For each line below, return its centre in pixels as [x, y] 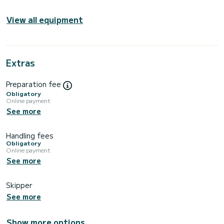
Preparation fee [34, 84]
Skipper [19, 185]
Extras [20, 63]
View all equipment [45, 20]
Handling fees [30, 136]
